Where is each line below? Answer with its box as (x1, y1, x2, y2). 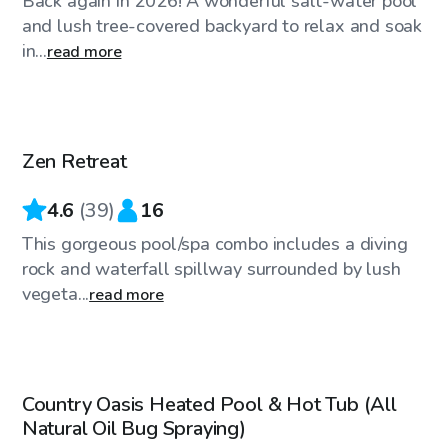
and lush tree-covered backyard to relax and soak (21, 13, 423, 38)
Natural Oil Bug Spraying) (21, 414, 246, 442)
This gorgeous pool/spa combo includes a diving (21, 231, 408, 256)
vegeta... (21, 281, 90, 306)
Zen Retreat (21, 147, 127, 175)
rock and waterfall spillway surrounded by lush (21, 256, 401, 281)
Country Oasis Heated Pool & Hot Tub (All (21, 390, 397, 418)
